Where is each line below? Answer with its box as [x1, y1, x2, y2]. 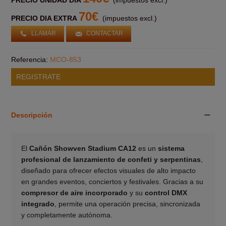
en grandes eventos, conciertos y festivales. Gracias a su [21, 177, 203, 186]
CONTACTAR [86, 29, 123, 37]
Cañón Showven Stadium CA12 [29, 144, 136, 152]
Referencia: [11, 55, 48, 64]
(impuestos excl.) [102, 14, 157, 22]
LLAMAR [31, 29, 56, 37]
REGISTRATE [16, 72, 61, 81]
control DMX [144, 188, 187, 197]
